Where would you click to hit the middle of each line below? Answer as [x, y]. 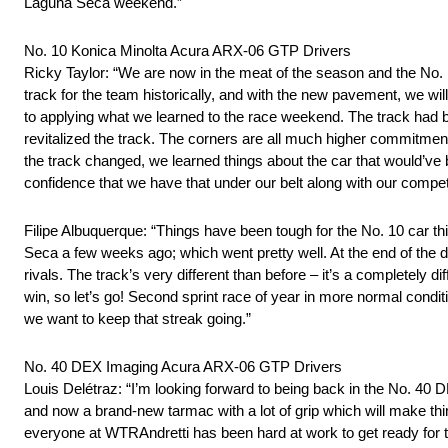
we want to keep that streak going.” [137, 319]
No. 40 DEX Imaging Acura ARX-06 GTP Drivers [183, 367]
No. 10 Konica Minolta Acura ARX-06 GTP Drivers [187, 51]
